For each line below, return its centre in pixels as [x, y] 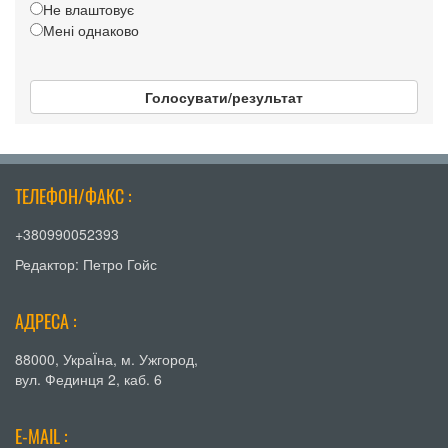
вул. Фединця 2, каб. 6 [88, 379]
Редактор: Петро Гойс [86, 264]
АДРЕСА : [46, 321]
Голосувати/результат [224, 97]
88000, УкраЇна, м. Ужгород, [106, 359]
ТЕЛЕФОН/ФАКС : [73, 196]
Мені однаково [91, 30]
